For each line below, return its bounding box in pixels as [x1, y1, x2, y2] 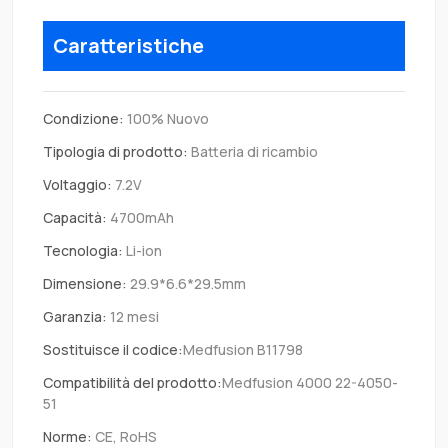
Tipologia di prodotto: [43, 142, 188, 162]
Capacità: [43, 208, 107, 228]
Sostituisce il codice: [43, 340, 183, 360]
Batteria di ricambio [188, 142, 318, 162]
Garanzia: [43, 307, 107, 327]
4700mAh [107, 208, 174, 228]
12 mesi [107, 307, 159, 327]
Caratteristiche [53, 32, 204, 60]
